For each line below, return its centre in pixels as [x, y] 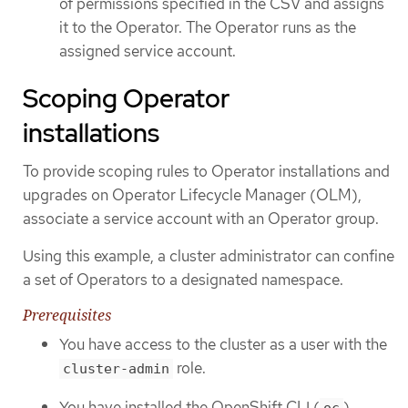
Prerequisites [67, 316]
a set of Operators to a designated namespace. [183, 280]
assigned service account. [148, 51]
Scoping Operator [126, 98]
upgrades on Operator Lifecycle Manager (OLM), [192, 194]
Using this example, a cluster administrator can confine [209, 256]
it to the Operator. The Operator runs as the [208, 28]
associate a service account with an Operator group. [201, 218]
